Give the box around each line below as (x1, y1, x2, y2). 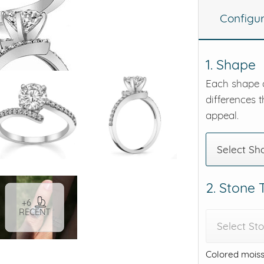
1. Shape (206, 55, 256, 73)
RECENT (18, 206, 51, 217)
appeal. (206, 108, 239, 121)
